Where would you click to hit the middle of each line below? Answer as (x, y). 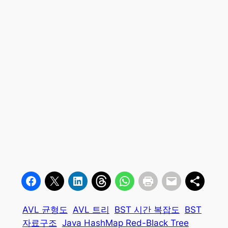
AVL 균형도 (45, 210)
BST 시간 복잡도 (147, 210)
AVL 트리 (91, 210)
